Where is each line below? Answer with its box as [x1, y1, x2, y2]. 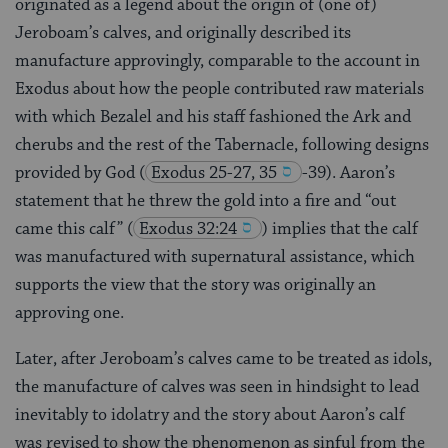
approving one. [15, 301, 124, 324]
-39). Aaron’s [302, 161, 395, 184]
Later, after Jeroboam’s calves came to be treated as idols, [15, 347, 432, 370]
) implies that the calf [262, 217, 418, 240]
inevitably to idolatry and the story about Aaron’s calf [15, 403, 405, 426]
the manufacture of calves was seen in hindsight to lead [15, 375, 419, 398]
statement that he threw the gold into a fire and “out [15, 189, 396, 212]
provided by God [15, 161, 139, 184]
